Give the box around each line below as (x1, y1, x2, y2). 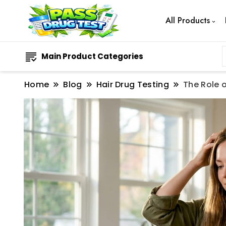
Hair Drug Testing (96, 78, 169, 90)
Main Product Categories (41, 50, 143, 62)
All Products (165, 15, 210, 27)
